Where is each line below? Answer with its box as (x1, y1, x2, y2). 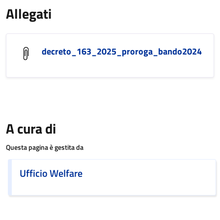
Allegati (6, 3, 52, 24)
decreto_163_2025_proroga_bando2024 (42, 45, 202, 58)
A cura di (6, 118, 56, 139)
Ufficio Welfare (20, 165, 82, 181)
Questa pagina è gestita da (6, 142, 83, 152)
